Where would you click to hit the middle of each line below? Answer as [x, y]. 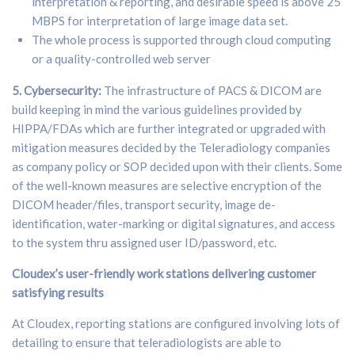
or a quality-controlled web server [121, 58]
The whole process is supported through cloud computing [181, 39]
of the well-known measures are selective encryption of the [167, 185]
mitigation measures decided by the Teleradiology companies [171, 147]
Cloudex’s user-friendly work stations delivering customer [164, 273]
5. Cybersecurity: [57, 90]
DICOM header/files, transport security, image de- [144, 204]
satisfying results [58, 292]
